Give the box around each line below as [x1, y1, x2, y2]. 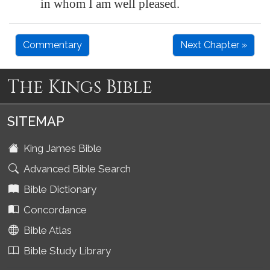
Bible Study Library [19, 245, 113, 257]
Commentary [23, 39, 82, 51]
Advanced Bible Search [19, 163, 133, 175]
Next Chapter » [180, 39, 247, 51]
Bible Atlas [19, 224, 74, 236]
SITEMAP [7, 114, 64, 129]
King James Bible [19, 142, 104, 154]
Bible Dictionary [19, 183, 99, 195]
